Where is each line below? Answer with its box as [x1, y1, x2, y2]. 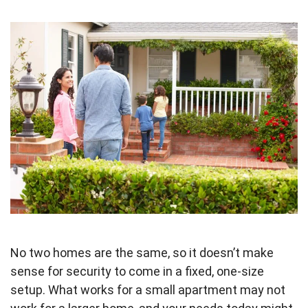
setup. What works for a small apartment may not [10, 282, 285, 297]
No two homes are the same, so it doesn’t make [10, 245, 274, 260]
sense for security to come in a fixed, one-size [10, 263, 264, 278]
